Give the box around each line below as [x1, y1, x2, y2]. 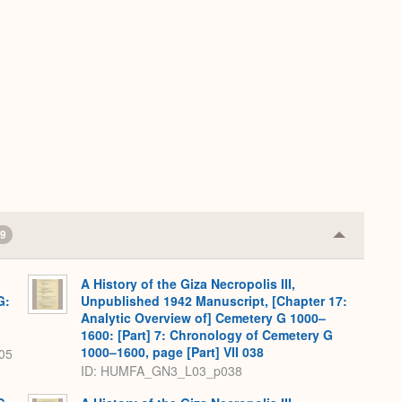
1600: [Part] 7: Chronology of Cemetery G [81, 326, 333, 345]
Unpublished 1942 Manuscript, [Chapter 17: [81, 292, 347, 310]
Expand [338, 258, 388, 280]
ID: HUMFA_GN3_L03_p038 [81, 361, 242, 380]
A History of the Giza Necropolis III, [81, 275, 295, 293]
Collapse [338, 230, 396, 251]
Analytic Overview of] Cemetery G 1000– [81, 309, 326, 328]
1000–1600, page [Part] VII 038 [81, 343, 264, 362]
